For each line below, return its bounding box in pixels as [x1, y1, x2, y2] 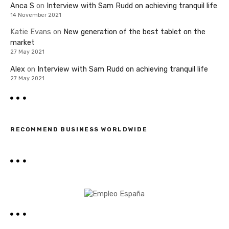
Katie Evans [10, 28, 51, 37]
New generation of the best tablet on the [63, 28, 205, 37]
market [10, 38, 35, 48]
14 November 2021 [10, 11, 61, 18]
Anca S [10, 1, 34, 10]
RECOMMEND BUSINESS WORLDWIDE [10, 125, 148, 133]
